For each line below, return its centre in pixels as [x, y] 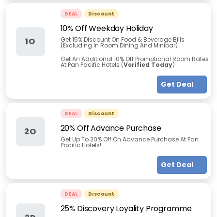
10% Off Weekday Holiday [107, 28]
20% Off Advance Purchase [111, 128]
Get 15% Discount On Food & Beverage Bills [122, 39]
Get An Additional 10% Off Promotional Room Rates [134, 59]
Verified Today [148, 65]
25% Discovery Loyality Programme [126, 209]
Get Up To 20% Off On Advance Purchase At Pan [129, 139]
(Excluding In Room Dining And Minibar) [119, 45]
